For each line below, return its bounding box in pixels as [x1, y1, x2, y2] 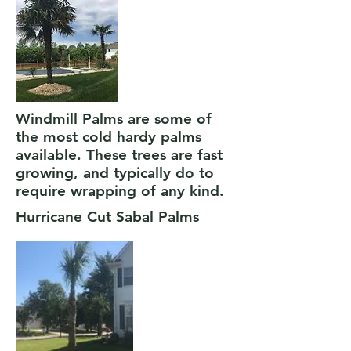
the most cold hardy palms [16, 128, 201, 146]
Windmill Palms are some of [16, 110, 212, 128]
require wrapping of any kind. [16, 182, 229, 200]
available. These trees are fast [16, 146, 223, 164]
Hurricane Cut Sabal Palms [16, 208, 199, 226]
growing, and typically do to [16, 164, 214, 182]
